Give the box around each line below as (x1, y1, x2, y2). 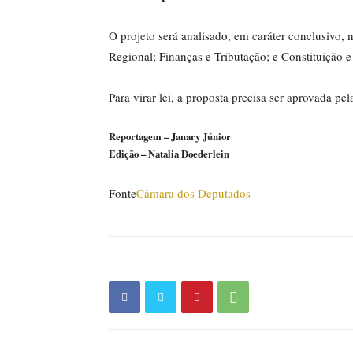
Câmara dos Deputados (136, 185, 251, 201)
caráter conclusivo (252, 28, 341, 43)
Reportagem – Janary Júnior (109, 129, 231, 143)
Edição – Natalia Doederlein (109, 147, 229, 161)
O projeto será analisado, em (109, 28, 252, 43)
